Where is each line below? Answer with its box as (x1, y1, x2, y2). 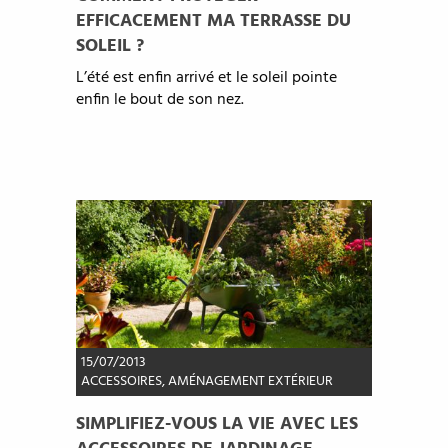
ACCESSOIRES (80, 370, 162, 394)
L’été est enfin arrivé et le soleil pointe (75, 65, 337, 92)
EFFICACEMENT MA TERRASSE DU (75, 7, 351, 37)
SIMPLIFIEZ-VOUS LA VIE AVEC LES (75, 410, 358, 440)
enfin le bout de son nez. (75, 87, 244, 114)
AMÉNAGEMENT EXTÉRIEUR (167, 370, 333, 394)
